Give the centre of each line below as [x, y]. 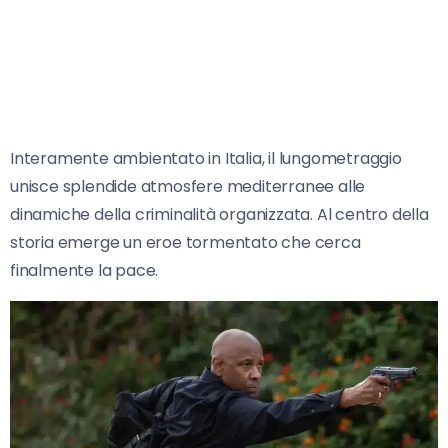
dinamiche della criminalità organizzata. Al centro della [219, 215]
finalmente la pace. [84, 271]
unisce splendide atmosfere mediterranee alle [188, 187]
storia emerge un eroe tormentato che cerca [185, 243]
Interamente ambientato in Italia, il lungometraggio [206, 159]
